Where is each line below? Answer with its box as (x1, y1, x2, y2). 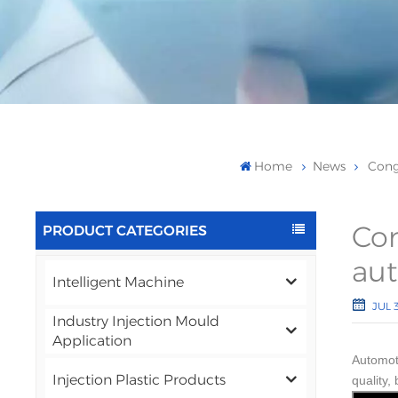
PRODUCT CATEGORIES (43, 221, 208, 239)
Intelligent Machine (52, 273, 185, 291)
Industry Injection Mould (52, 312, 220, 330)
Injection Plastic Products (52, 370, 227, 388)
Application (52, 331, 132, 349)
